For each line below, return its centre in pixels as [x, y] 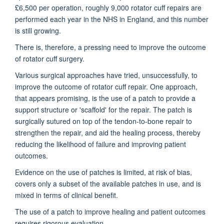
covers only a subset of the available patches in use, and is [108, 183]
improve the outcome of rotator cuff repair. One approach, [106, 86]
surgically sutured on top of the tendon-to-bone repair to [103, 121]
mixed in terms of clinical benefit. [66, 195]
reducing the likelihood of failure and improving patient [100, 144]
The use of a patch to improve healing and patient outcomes [110, 211]
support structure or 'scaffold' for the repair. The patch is [103, 109]
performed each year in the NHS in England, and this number [112, 19]
